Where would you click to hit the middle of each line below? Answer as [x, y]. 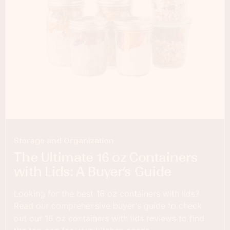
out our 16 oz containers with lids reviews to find [109, 218]
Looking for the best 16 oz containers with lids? [107, 194]
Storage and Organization [64, 141]
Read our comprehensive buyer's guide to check [108, 206]
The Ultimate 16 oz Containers [106, 158]
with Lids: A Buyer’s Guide [93, 172]
